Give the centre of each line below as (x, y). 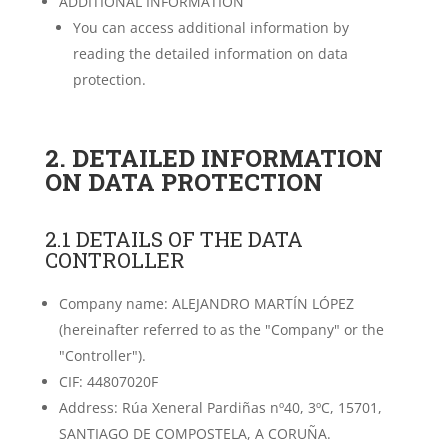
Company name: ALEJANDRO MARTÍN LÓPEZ (206, 303)
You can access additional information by (210, 27)
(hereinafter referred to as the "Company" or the (221, 329)
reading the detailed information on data (210, 53)
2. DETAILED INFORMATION (213, 158)
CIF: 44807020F (108, 381)
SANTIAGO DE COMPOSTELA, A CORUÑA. (194, 433)
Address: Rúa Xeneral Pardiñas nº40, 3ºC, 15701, (220, 407)
